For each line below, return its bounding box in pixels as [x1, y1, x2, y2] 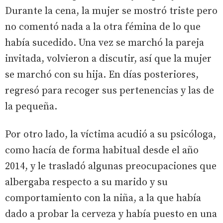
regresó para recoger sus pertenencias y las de [5, 84, 214, 97]
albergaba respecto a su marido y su [5, 176, 168, 189]
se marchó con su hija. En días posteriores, [5, 68, 199, 81]
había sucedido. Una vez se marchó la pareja [5, 36, 204, 49]
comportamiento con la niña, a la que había [5, 192, 201, 205]
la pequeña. [5, 100, 57, 113]
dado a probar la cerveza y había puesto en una [5, 208, 217, 221]
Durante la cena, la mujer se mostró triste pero [5, 4, 218, 17]
